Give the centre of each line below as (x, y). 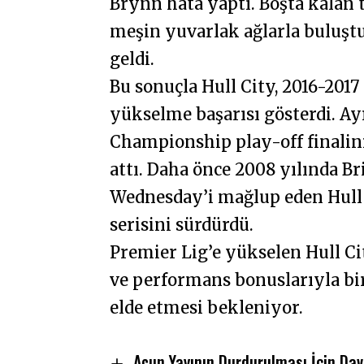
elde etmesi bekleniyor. (207, 307)
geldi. (132, 58)
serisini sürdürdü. (182, 224)
